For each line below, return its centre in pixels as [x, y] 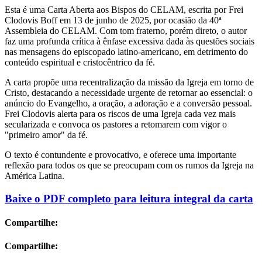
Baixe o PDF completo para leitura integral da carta [129, 199]
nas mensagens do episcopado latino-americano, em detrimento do [126, 52]
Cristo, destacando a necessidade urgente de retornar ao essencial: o [129, 93]
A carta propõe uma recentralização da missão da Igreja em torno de [129, 82]
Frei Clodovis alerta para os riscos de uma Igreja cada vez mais [120, 114]
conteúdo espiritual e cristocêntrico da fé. [80, 63]
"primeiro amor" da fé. [46, 135]
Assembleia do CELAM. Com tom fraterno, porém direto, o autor [126, 31]
